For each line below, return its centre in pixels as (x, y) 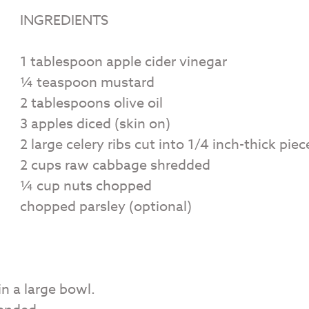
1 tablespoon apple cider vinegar (123, 61)
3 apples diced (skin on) (95, 123)
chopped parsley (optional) (106, 206)
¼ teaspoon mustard (87, 82)
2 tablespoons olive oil (91, 103)
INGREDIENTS (64, 20)
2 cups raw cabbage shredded (115, 165)
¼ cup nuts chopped (86, 186)
